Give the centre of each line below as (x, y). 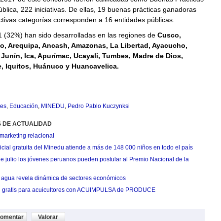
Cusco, (169, 35)
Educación (23, 106)
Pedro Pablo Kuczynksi (98, 106)
